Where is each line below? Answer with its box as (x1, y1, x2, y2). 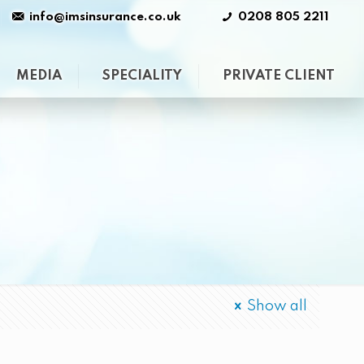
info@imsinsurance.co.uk (28, 11, 181, 24)
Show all (247, 299, 308, 314)
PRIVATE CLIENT (222, 69, 335, 83)
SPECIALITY (102, 69, 182, 83)
